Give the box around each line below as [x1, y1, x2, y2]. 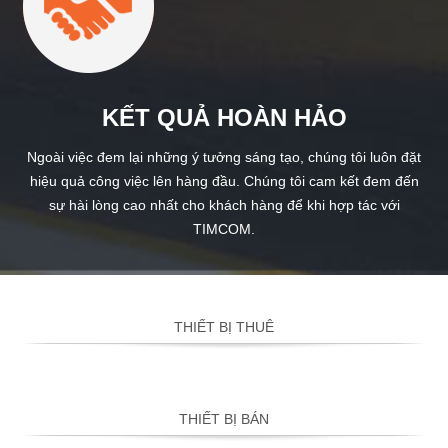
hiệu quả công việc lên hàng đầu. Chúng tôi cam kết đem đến [29, 173, 419, 190]
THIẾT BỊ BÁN [179, 411, 269, 428]
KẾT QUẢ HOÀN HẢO [101, 104, 347, 132]
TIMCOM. [193, 221, 255, 238]
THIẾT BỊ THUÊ [174, 319, 274, 336]
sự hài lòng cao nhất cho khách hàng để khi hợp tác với [48, 197, 400, 214]
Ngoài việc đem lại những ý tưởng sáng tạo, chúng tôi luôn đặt [27, 149, 421, 166]
